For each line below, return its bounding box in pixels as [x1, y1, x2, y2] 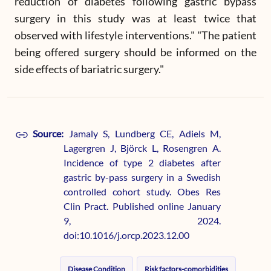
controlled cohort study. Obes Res [64, 186, 221, 197]
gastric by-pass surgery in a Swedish [64, 171, 221, 183]
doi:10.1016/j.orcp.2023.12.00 [64, 229, 189, 241]
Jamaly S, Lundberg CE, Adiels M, [68, 128, 221, 139]
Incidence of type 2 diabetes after [64, 157, 221, 168]
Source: [29, 128, 64, 139]
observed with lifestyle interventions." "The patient [15, 28, 256, 42]
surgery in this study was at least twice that [15, 11, 256, 25]
